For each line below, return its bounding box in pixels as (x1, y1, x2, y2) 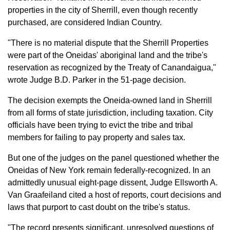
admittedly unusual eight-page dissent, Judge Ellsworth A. (8, 178, 218, 187)
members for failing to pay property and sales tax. (8, 133, 185, 142)
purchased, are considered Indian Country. (8, 18, 162, 27)
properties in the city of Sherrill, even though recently (8, 6, 198, 14)
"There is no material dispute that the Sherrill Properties (8, 39, 208, 47)
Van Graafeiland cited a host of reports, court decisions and (8, 190, 221, 199)
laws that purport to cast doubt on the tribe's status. (8, 203, 190, 212)
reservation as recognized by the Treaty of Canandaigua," (8, 63, 216, 72)
